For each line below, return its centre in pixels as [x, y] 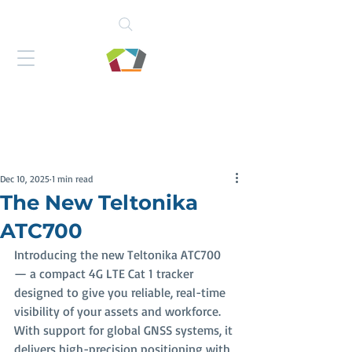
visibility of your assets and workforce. [119, 311]
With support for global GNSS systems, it [125, 330]
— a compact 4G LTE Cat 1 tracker [105, 273]
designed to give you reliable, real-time [121, 292]
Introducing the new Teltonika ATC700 [119, 255]
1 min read [72, 179]
